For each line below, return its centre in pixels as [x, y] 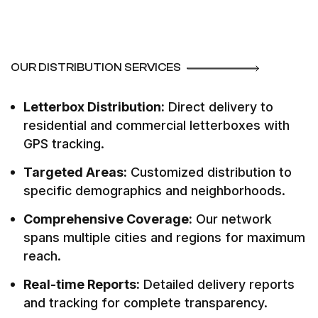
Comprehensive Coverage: [108, 219]
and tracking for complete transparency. [146, 303]
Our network [232, 219]
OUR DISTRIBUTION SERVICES [97, 67]
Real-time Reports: [82, 284]
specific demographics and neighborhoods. [154, 191]
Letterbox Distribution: [94, 107]
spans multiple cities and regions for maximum [164, 237]
